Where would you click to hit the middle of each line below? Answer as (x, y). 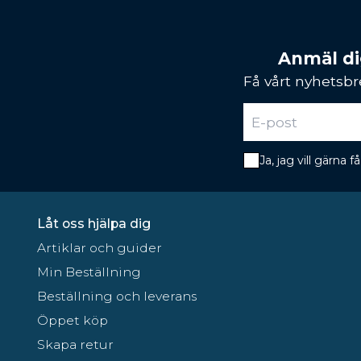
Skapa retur (75, 344)
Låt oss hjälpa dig (94, 223)
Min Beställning (89, 272)
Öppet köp (73, 320)
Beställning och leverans (117, 296)
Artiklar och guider (100, 247)
